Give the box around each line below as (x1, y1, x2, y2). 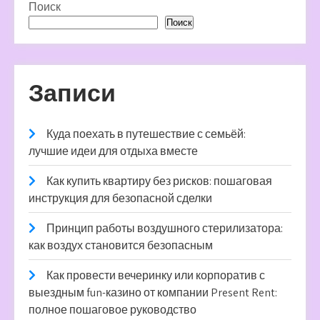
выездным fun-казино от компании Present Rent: (29, 285, 277, 300)
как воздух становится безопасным (29, 238, 213, 253)
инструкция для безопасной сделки (29, 191, 212, 206)
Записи (29, 76, 116, 109)
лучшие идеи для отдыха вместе (29, 144, 198, 159)
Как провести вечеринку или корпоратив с (46, 268, 265, 283)
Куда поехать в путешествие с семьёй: (46, 126, 246, 141)
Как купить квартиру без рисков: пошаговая (46, 174, 272, 189)
